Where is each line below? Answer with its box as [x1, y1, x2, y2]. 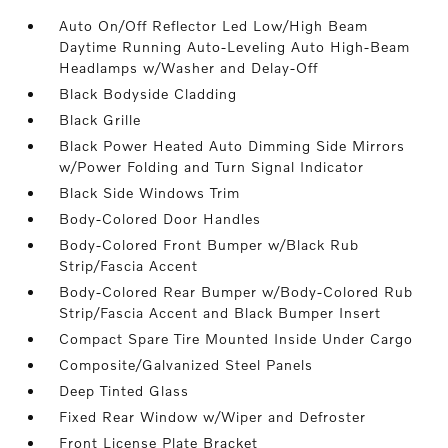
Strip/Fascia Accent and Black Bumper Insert [59, 304, 382, 322]
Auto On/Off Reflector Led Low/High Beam [59, 17, 369, 35]
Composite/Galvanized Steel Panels [59, 356, 314, 374]
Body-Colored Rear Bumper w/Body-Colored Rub [59, 283, 414, 301]
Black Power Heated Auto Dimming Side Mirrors [59, 137, 406, 155]
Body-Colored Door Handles [59, 210, 262, 228]
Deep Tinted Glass [59, 382, 190, 400]
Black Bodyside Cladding [59, 85, 238, 103]
